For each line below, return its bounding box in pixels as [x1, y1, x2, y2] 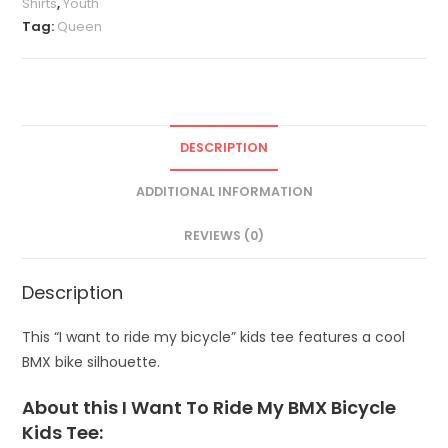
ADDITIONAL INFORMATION [135, 183, 313, 201]
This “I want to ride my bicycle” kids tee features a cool [22, 327, 406, 348]
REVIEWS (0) [184, 227, 264, 245]
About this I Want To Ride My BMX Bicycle [22, 395, 397, 421]
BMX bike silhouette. [22, 352, 161, 373]
